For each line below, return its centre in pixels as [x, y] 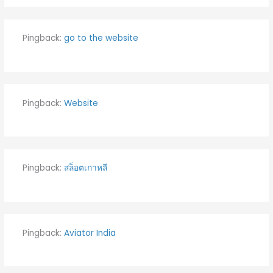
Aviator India [90, 233]
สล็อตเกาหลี [85, 168]
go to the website [101, 38]
